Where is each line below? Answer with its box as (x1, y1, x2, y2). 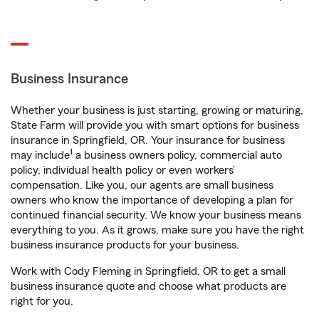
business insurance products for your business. (11, 239, 239, 251)
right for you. (11, 296, 73, 307)
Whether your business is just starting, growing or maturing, (11, 105, 303, 116)
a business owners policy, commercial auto (73, 150, 282, 161)
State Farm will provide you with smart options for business (11, 120, 299, 131)
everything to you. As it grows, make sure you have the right (11, 224, 304, 236)
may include (11, 150, 70, 161)
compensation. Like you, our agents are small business (11, 179, 273, 191)
